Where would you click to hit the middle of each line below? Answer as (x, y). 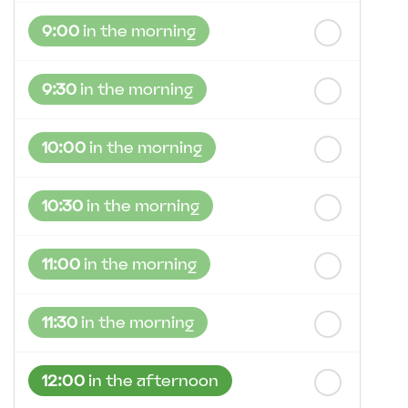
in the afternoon (152, 381)
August (153, 22)
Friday (52, 22)
